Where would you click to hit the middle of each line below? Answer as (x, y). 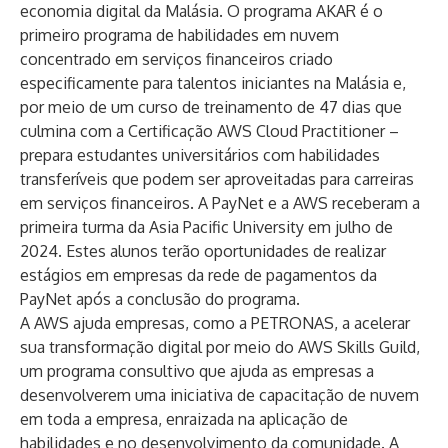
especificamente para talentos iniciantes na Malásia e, (213, 83)
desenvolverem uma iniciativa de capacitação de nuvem (219, 395)
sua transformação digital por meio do (159, 347)
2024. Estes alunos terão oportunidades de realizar (203, 251)
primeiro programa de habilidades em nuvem (179, 35)
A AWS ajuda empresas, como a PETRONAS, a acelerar (215, 323)
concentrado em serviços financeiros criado (176, 59)
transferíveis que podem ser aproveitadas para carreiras (217, 179)
